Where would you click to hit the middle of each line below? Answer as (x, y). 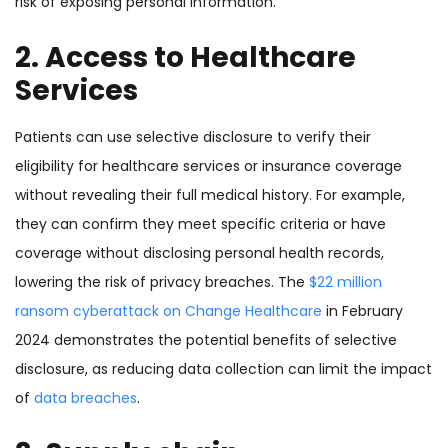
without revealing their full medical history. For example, (210, 195)
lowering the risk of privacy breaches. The (162, 282)
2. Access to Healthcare (185, 58)
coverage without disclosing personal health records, (199, 253)
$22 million (345, 282)
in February (362, 311)
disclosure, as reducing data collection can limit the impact (223, 369)
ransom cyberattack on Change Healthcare (168, 311)
